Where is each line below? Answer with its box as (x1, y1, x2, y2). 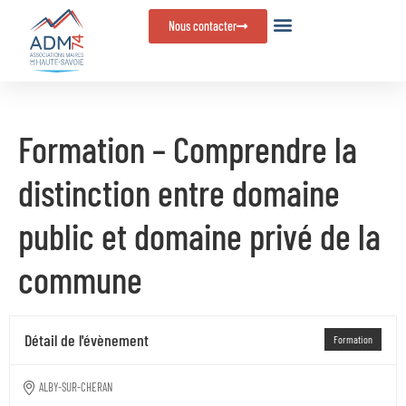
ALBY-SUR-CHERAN (39, 380, 112, 394)
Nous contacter (169, 18, 237, 34)
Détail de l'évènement (24, 330, 149, 350)
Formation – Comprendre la (18, 127, 357, 170)
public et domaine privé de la (18, 214, 381, 257)
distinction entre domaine (18, 170, 340, 214)
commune (18, 257, 142, 301)
